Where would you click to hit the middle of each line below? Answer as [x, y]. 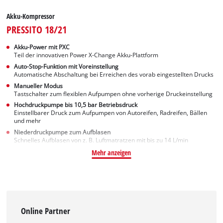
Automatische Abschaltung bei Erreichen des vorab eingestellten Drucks [114, 74]
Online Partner [46, 211]
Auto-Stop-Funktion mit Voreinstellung [66, 66]
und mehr [28, 121]
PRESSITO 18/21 [37, 30]
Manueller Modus [39, 86]
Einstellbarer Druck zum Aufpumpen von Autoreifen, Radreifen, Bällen [111, 113]
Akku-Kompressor [31, 16]
